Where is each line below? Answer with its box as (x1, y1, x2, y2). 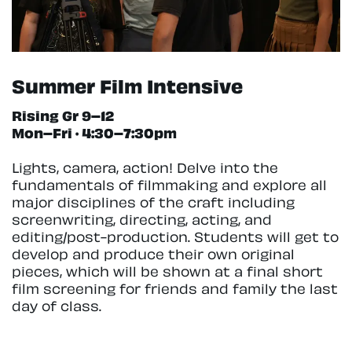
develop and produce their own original (12, 243, 295, 262)
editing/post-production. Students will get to (12, 225, 339, 245)
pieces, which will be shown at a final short (12, 260, 323, 280)
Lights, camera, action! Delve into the (12, 156, 278, 176)
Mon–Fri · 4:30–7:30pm (12, 121, 177, 141)
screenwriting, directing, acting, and (12, 208, 272, 228)
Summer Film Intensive (12, 70, 243, 98)
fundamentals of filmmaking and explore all (12, 174, 327, 193)
